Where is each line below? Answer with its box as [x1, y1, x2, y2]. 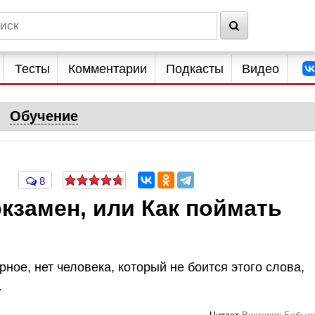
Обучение [9, 108, 78, 124]
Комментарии [68, 62, 148, 76]
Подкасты [165, 62, 224, 76]
